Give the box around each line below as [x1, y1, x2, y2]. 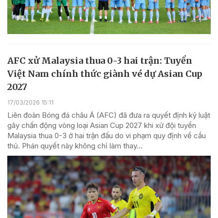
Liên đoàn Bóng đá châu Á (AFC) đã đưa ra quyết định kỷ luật [7, 110, 210, 120]
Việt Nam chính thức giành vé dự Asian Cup [7, 68, 202, 80]
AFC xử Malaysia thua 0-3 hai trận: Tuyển [7, 55, 192, 67]
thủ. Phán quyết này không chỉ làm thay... [7, 141, 143, 150]
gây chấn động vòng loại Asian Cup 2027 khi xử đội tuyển [7, 120, 196, 130]
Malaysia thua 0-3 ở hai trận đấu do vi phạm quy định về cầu [7, 130, 206, 140]
